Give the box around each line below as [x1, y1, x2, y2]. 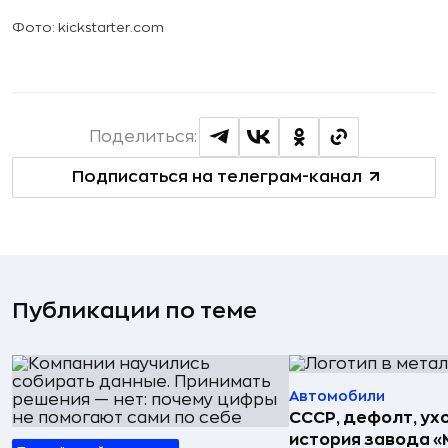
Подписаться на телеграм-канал [71, 169, 362, 186]
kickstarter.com [58, 20, 164, 34]
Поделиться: [89, 128, 197, 145]
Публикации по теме [12, 299, 257, 322]
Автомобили [289, 388, 385, 403]
